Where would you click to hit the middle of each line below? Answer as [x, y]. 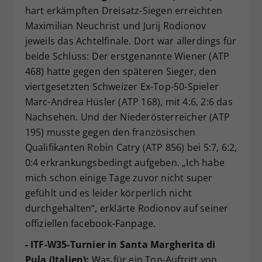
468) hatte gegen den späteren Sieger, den [120, 71]
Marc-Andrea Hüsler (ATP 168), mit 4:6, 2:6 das [129, 101]
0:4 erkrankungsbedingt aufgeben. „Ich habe [125, 162]
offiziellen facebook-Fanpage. [90, 223]
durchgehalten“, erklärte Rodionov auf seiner [127, 208]
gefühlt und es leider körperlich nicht [108, 193]
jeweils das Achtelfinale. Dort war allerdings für [131, 41]
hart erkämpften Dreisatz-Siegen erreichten [123, 10]
